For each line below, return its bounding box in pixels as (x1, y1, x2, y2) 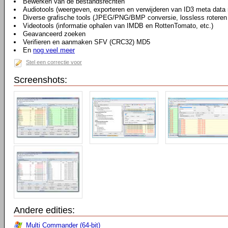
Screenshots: (14, 75, 67, 85)
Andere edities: (14, 205, 75, 215)
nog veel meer (33, 46, 75, 54)
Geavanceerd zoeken (23, 30, 85, 38)
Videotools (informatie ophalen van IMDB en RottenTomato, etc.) (23, 22, 213, 30)
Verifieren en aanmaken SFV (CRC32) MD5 (23, 38, 150, 46)
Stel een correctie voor (26, 59, 82, 65)
